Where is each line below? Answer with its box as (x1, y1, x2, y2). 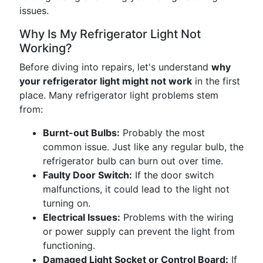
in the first (192, 75, 240, 87)
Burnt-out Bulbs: (43, 127, 120, 139)
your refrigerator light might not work (19, 75, 192, 87)
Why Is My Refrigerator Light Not (19, 27, 201, 41)
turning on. (43, 197, 90, 209)
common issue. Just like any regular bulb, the (43, 141, 244, 153)
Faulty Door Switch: (43, 169, 132, 181)
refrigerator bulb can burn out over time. (43, 155, 223, 167)
